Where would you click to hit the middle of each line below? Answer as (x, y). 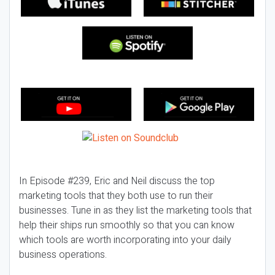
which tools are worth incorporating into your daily (125, 240)
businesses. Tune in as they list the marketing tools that (135, 211)
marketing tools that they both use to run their (116, 196)
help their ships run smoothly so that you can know (127, 225)
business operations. (63, 255)
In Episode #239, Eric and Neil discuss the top (117, 181)
